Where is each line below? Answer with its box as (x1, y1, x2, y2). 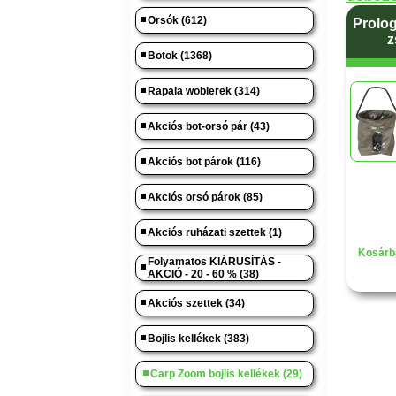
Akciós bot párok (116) (148, 156, 261, 168)
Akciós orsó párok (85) (148, 191, 263, 203)
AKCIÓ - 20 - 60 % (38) (148, 268, 259, 280)
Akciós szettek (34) (148, 297, 245, 309)
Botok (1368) (148, 49, 212, 62)
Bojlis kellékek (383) (148, 332, 249, 345)
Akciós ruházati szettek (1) (148, 226, 282, 239)
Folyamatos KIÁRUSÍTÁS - (148, 255, 281, 268)
